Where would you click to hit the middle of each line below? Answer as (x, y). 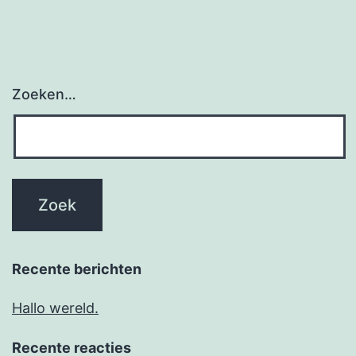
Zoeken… (44, 95)
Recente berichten (77, 269)
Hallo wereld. (55, 308)
